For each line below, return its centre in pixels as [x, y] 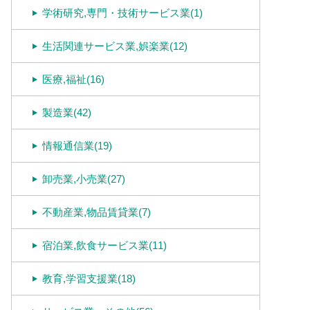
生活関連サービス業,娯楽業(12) [115, 46]
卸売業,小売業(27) [84, 179]
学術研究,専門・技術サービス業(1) [122, 13]
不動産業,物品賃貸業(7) [97, 212]
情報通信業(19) [77, 146]
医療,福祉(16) [73, 79]
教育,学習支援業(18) [89, 279]
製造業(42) [67, 112]
